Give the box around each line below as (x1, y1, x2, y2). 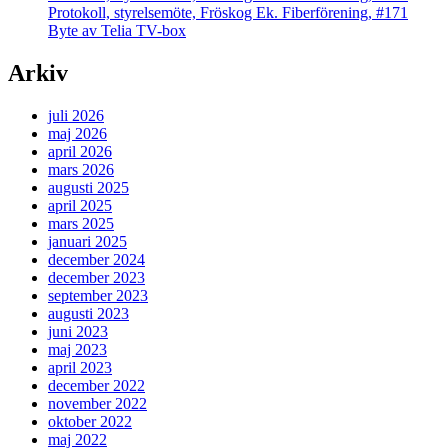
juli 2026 (48, 107, 104, 125)
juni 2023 (48, 323, 108, 341)
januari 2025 (48, 233, 127, 251)
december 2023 (48, 269, 145, 287)
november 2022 (48, 395, 147, 413)
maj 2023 (48, 341, 107, 359)
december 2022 (48, 377, 145, 395)
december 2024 (48, 251, 145, 269)
